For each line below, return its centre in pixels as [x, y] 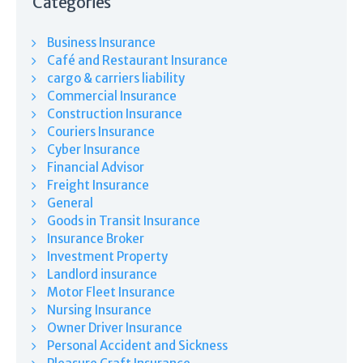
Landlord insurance [102, 274]
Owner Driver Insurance [115, 327]
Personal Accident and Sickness [137, 345]
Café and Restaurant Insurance [137, 60]
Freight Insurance [98, 185]
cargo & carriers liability [116, 78]
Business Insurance [101, 42]
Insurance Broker [96, 238]
